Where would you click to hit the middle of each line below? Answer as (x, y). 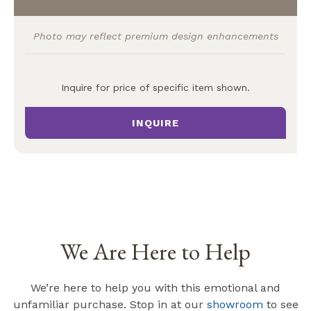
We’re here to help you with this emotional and (155, 288)
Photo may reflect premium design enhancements (155, 36)
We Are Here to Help (155, 252)
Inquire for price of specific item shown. (155, 88)
